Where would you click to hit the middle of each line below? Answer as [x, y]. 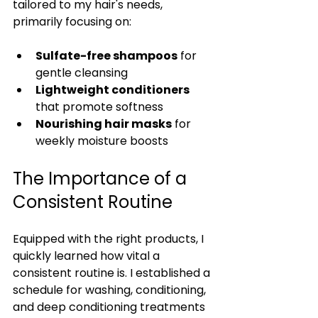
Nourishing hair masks [104, 124]
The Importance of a [102, 179]
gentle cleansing [82, 73]
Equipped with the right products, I [110, 239]
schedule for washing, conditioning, [111, 290]
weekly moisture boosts [102, 141]
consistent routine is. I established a [113, 273]
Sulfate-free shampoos [106, 56]
